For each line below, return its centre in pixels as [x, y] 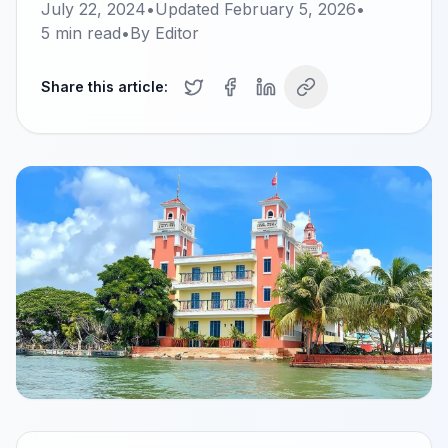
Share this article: [104, 86]
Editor [177, 33]
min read [85, 33]
